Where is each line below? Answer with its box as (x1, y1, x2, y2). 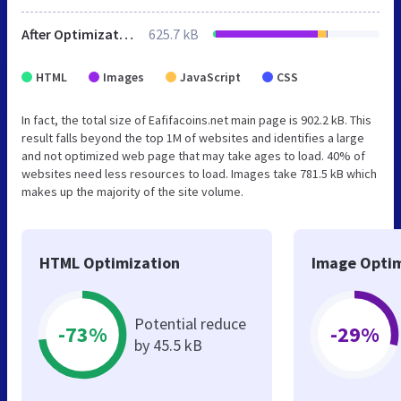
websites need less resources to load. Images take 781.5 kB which (21, 165, 377, 182)
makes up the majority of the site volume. (21, 183, 243, 200)
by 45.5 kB (134, 334, 202, 355)
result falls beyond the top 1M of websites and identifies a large (21, 129, 364, 146)
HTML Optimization (39, 252, 180, 273)
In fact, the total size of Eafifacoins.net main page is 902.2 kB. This (21, 111, 371, 128)
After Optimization (119, 24, 133, 43)
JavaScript (180, 68, 241, 85)
